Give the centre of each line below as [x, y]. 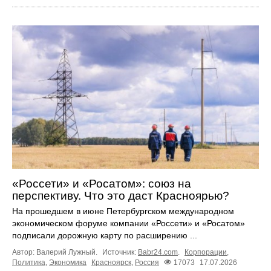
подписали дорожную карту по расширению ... [105, 235]
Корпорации [206, 252]
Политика [29, 263]
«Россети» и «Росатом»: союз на [102, 183]
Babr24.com [158, 252]
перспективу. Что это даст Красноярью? [121, 195]
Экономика [68, 263]
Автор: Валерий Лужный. [56, 252]
